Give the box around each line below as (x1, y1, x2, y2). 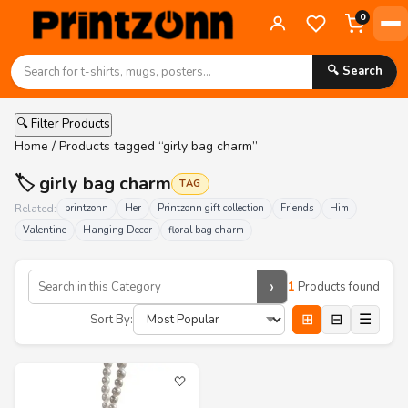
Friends (280, 201, 313, 215)
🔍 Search (327, 63, 382, 79)
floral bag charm (168, 223, 244, 237)
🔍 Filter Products (16, 116, 110, 132)
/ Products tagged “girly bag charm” (48, 138, 258, 155)
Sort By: (90, 311, 133, 328)
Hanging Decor (83, 223, 152, 237)
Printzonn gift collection (158, 201, 264, 215)
